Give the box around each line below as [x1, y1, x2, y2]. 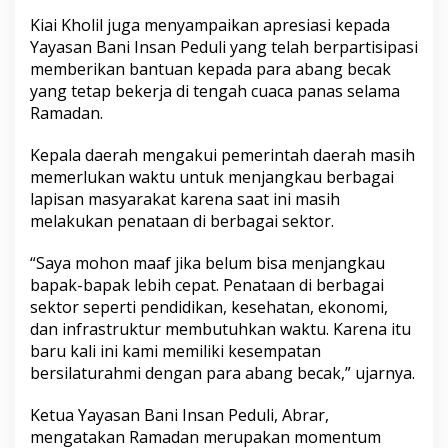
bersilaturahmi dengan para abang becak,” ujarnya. [30, 362, 415, 385]
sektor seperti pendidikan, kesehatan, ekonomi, [30, 296, 388, 319]
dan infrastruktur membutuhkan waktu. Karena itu [30, 318, 411, 341]
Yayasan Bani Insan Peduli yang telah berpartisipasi [30, 36, 418, 59]
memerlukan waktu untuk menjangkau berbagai [30, 166, 394, 189]
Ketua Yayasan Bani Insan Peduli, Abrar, [30, 404, 329, 427]
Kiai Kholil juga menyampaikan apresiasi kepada [30, 14, 390, 37]
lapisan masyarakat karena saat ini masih [30, 188, 340, 211]
